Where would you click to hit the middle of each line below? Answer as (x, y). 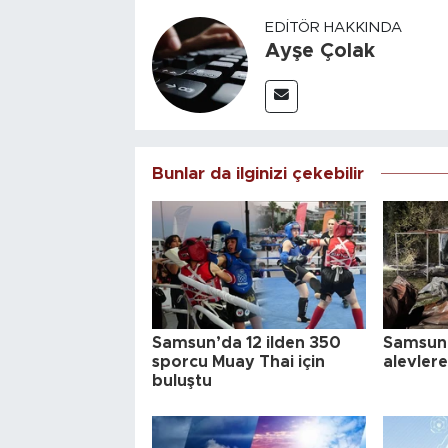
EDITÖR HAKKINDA (333, 27)
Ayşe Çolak (319, 50)
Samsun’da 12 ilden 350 (246, 342)
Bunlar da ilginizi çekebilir (257, 173)
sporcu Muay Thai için (238, 361)
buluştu (181, 380)
